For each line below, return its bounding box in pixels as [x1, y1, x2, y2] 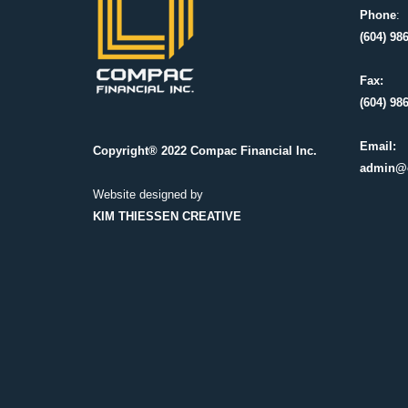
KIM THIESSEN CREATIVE [93, 209, 241, 223]
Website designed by [93, 188, 203, 201]
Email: [359, 139, 396, 153]
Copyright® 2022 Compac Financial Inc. [93, 144, 317, 158]
